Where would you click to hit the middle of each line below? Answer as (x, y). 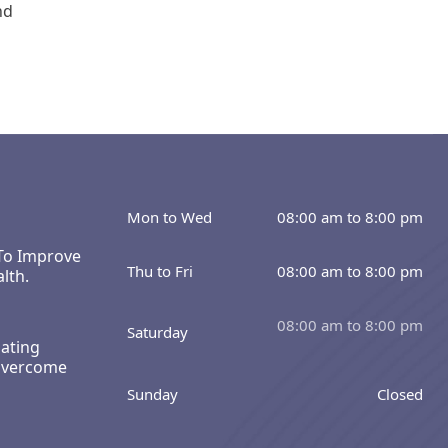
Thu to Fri (160, 270)
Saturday (157, 332)
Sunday (152, 393)
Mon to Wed (169, 216)
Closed (400, 393)
